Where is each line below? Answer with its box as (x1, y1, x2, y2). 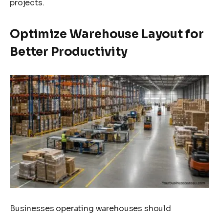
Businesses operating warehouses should (10, 203, 171, 214)
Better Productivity (10, 44, 128, 60)
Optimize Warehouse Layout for (10, 27, 204, 42)
